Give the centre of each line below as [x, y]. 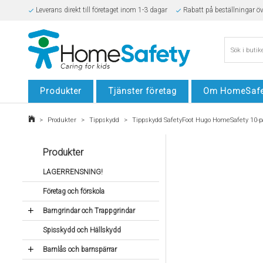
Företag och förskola [73, 191]
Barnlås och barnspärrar [80, 249]
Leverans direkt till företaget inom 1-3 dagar [101, 10]
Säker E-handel [58, 31]
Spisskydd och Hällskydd [82, 230]
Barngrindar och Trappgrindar [89, 211]
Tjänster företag [142, 91]
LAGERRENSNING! [73, 172]
